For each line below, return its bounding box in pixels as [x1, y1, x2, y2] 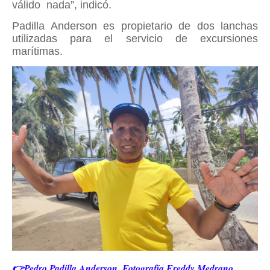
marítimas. [12, 45, 63, 57]
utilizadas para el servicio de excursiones [12, 33, 258, 45]
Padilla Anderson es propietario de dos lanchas [12, 20, 258, 32]
